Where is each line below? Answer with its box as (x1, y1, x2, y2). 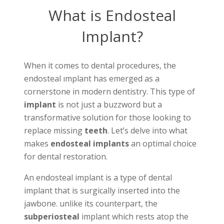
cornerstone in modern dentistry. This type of (24, 86, 195, 97)
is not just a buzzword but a (56, 99, 162, 110)
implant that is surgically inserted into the (24, 185, 180, 196)
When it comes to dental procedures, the (24, 60, 176, 71)
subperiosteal (24, 211, 79, 222)
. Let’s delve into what (107, 125, 187, 136)
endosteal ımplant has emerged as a (24, 73, 159, 84)
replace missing (24, 125, 84, 136)
